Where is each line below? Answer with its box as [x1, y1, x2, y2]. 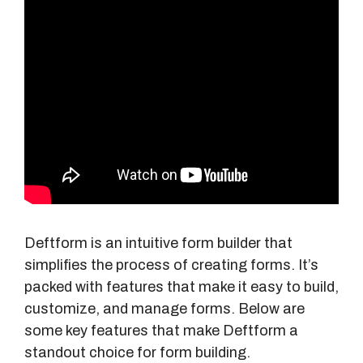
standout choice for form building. [24, 344, 250, 361]
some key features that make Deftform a [24, 322, 298, 340]
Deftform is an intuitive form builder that [24, 235, 293, 252]
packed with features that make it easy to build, [24, 279, 339, 296]
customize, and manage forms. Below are [24, 301, 305, 318]
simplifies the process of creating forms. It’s [24, 257, 318, 274]
